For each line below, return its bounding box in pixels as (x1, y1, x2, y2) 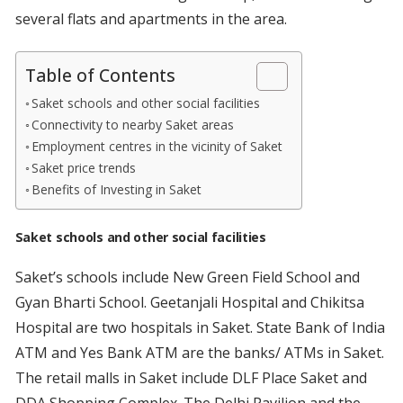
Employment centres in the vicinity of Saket (31, 138, 283, 156)
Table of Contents (24, 63, 175, 88)
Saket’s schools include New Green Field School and (14, 267, 360, 288)
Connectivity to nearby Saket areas (31, 116, 235, 134)
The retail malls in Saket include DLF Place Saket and (14, 368, 367, 389)
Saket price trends (31, 159, 137, 177)
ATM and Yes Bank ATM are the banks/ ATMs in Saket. (14, 343, 384, 363)
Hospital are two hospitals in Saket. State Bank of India (14, 318, 385, 338)
